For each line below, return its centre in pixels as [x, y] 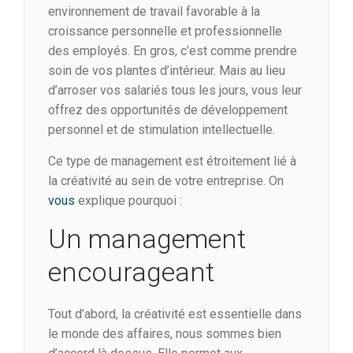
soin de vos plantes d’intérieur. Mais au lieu [167, 71]
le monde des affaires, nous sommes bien [165, 334]
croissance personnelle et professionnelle [165, 32]
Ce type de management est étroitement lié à [172, 162]
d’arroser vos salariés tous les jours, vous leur [175, 91]
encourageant [131, 272]
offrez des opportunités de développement [168, 110]
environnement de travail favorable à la [154, 12]
